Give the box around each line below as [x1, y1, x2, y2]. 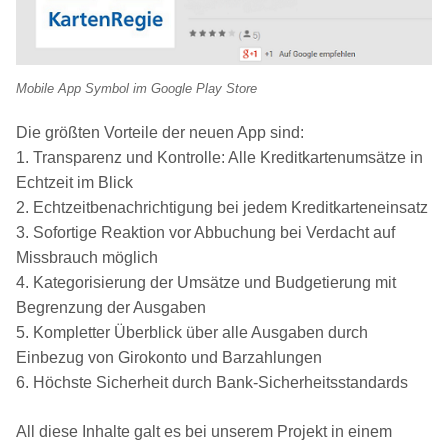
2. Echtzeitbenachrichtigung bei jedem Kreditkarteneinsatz [16, 199, 428, 217]
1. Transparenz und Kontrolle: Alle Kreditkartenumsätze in [16, 149, 423, 167]
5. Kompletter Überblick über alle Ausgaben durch [16, 324, 368, 342]
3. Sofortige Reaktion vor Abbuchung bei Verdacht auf [16, 224, 395, 242]
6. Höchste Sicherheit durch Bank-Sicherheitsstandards [16, 374, 408, 392]
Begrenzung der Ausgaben [16, 299, 206, 317]
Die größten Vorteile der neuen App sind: [16, 124, 304, 142]
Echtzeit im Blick [16, 174, 133, 192]
